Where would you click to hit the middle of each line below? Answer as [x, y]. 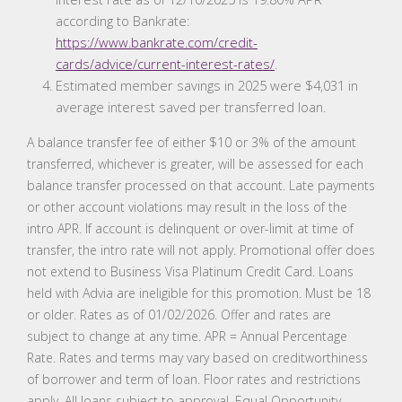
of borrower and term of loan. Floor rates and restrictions [194, 380]
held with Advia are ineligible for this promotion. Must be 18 [199, 293]
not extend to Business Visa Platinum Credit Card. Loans [190, 272]
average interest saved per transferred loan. [191, 107]
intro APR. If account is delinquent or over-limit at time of [190, 229]
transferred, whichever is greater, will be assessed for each [195, 164]
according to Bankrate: [122, 21]
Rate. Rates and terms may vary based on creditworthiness [197, 358]
